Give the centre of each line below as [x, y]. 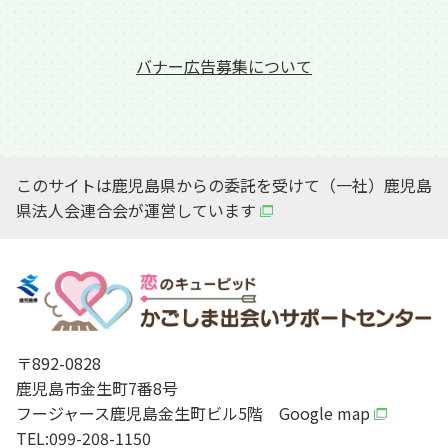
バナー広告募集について [224, 66]
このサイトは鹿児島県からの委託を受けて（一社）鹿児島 [224, 185]
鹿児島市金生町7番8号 [97, 388]
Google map [324, 413]
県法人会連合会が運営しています [136, 210]
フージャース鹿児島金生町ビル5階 [147, 413]
